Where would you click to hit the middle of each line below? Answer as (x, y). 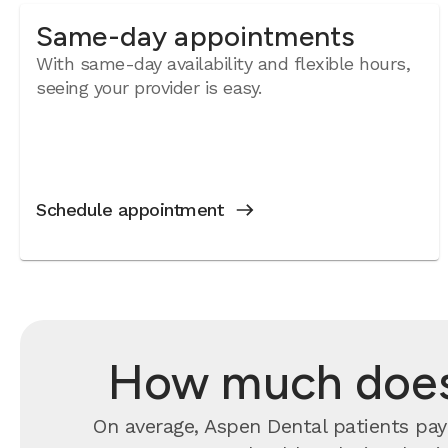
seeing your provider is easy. (149, 87)
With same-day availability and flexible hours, (223, 63)
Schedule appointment (130, 209)
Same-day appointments (196, 36)
